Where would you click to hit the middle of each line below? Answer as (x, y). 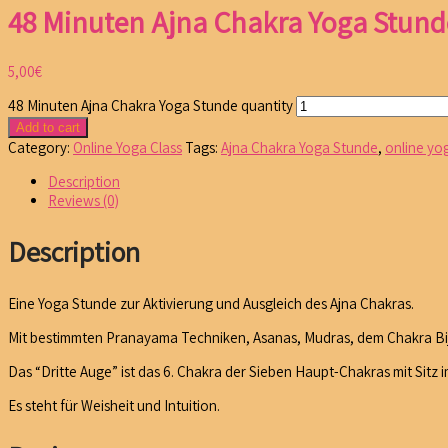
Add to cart (48, 128)
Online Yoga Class (127, 148)
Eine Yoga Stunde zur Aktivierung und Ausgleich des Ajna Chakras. (211, 303)
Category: (40, 148)
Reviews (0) (83, 201)
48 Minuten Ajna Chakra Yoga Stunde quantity (150, 106)
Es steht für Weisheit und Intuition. (114, 405)
